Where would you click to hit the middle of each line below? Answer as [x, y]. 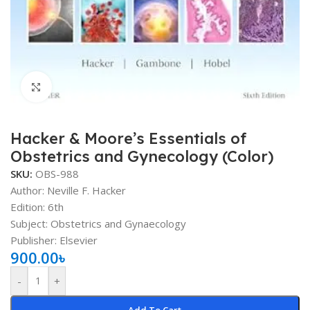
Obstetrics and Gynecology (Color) [142, 157]
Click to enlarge [89, 87]
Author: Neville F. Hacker [68, 191]
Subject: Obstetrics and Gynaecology [98, 224]
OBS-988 [57, 174]
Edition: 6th [37, 207]
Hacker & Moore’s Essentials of [128, 139]
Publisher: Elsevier [54, 240]
